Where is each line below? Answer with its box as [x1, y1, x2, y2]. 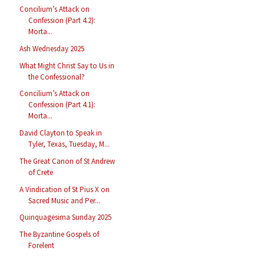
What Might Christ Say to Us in [19, 60, 115, 71]
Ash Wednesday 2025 [19, 43, 85, 54]
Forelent [28, 240, 55, 251]
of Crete [28, 167, 54, 177]
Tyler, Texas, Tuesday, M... [28, 139, 110, 150]
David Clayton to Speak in [19, 128, 103, 138]
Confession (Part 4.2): [28, 15, 96, 26]
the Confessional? [28, 71, 85, 82]
